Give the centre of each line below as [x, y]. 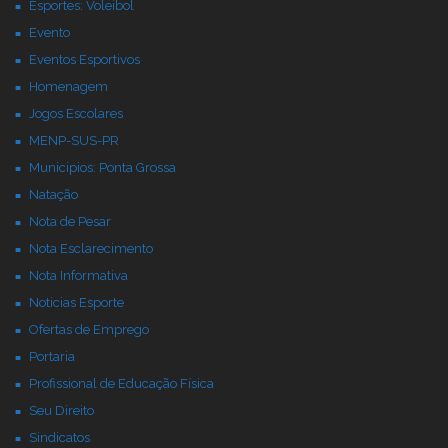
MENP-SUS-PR [74, 140]
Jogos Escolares [76, 113]
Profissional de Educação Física [121, 383]
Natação [53, 194]
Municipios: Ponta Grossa [102, 167]
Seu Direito [61, 410]
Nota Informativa [78, 275]
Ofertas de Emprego [89, 329]
